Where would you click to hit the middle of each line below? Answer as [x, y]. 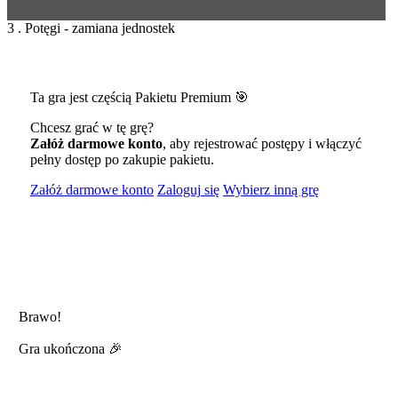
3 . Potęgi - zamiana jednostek [91, 28]
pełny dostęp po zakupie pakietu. [122, 159]
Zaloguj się [188, 189]
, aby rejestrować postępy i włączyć [262, 143]
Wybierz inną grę [271, 189]
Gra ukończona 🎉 [70, 348]
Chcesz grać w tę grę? [92, 127]
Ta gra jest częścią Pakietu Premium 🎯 [139, 97]
